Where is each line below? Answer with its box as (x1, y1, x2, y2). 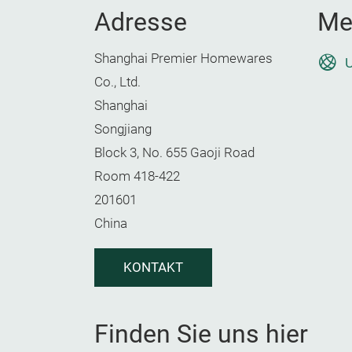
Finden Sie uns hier (94, 319, 308, 349)
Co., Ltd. (94, 75, 141, 90)
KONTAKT (123, 260, 183, 275)
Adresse (94, 7, 187, 37)
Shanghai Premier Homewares (94, 51, 273, 66)
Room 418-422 (94, 169, 180, 184)
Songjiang (94, 122, 152, 137)
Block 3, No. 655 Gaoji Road (94, 145, 255, 160)
